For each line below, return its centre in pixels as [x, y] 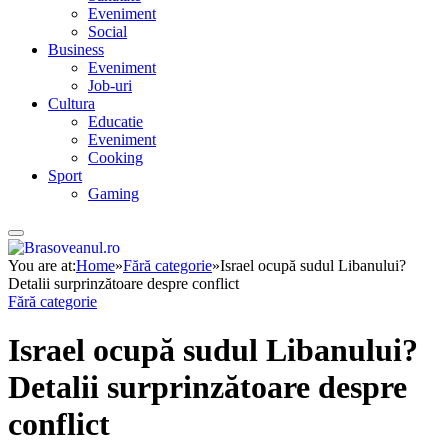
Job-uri [110, 86]
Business [76, 50]
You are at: [42, 265]
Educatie [115, 122]
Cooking [115, 158]
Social [107, 32]
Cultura [71, 104]
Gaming [113, 194]
